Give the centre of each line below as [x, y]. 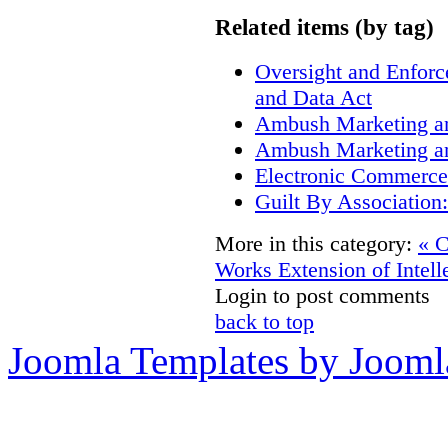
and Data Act [313, 98]
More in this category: [313, 244]
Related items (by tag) [324, 26]
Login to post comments [322, 296]
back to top [264, 322]
